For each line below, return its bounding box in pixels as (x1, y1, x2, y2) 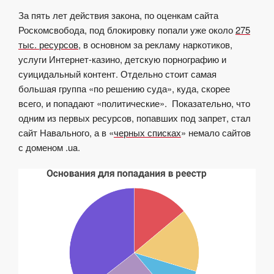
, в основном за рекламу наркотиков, (78, 37, 232, 51)
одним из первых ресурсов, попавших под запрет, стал (18, 111, 251, 124)
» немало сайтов (181, 125, 251, 139)
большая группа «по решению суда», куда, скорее (18, 81, 230, 95)
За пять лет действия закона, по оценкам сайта (18, 8, 218, 21)
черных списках (114, 125, 181, 139)
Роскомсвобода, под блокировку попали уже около (18, 23, 235, 36)
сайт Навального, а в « (18, 125, 114, 139)
